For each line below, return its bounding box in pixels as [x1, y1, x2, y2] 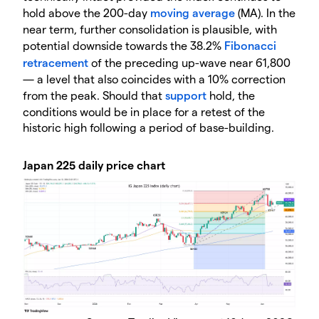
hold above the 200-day [23, 6, 150, 20]
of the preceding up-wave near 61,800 [88, 56, 291, 70]
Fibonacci [224, 38, 276, 53]
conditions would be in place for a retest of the [23, 105, 265, 119]
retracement [23, 56, 88, 70]
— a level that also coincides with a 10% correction [23, 72, 286, 86]
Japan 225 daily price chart [23, 158, 165, 172]
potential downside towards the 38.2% [23, 38, 224, 53]
